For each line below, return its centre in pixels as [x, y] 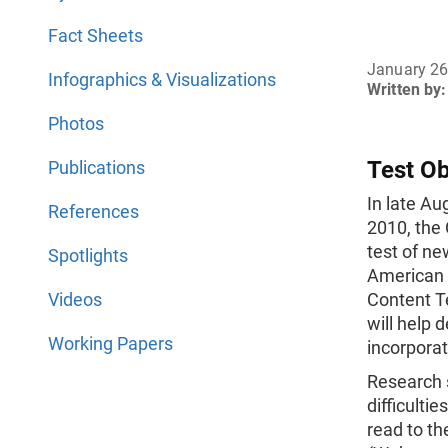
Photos [76, 123]
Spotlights [88, 255]
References [93, 211]
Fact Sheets [95, 35]
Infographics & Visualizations [162, 79]
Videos [75, 299]
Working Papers [110, 343]
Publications [96, 167]
